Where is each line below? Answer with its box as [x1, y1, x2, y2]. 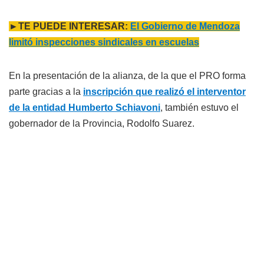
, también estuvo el [160, 103, 239, 113]
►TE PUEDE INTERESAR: [9, 21, 130, 32]
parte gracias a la [9, 87, 83, 97]
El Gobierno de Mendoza [130, 21, 240, 32]
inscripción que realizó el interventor [83, 87, 246, 97]
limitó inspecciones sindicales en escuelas [9, 37, 199, 48]
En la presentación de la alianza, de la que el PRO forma [9, 71, 246, 81]
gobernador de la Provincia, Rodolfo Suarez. [9, 118, 194, 129]
